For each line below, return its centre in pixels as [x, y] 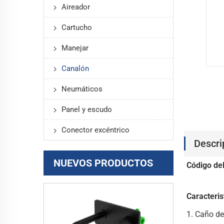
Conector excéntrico [95, 130]
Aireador [76, 7]
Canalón [75, 68]
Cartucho [77, 27]
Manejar [75, 48]
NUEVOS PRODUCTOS [103, 163]
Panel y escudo [87, 109]
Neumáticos [82, 89]
